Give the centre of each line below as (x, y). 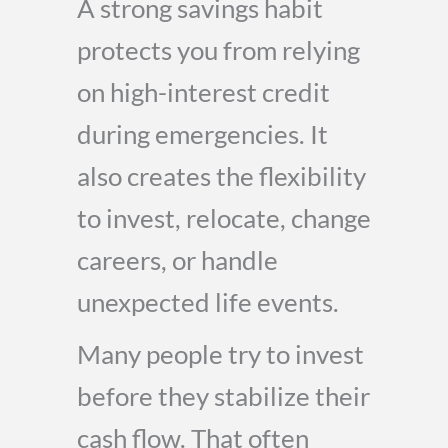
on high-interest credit (203, 92)
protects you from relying (218, 50)
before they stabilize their (223, 396)
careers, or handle (177, 260)
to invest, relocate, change (224, 218)
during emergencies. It (202, 134)
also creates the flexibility (221, 176)
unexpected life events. (208, 302)
